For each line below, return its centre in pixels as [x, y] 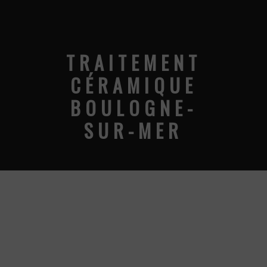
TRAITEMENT [133, 63]
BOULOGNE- [133, 108]
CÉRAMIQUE [133, 85]
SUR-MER [133, 131]
